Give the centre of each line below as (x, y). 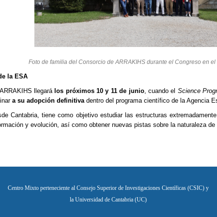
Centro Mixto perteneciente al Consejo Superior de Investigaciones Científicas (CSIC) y (108, 188)
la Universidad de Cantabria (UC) (108, 199)
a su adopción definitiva (48, 101)
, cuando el (161, 91)
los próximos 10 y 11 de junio (99, 91)
